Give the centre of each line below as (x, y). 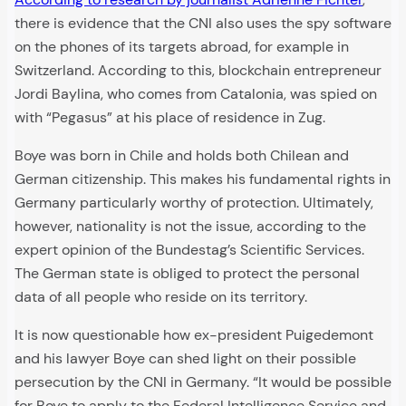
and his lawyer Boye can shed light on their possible (185, 359)
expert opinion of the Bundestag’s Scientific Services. (189, 250)
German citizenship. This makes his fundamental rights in (203, 179)
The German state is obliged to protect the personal (187, 274)
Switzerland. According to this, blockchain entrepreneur (198, 71)
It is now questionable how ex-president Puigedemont (194, 335)
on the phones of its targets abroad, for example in (182, 47)
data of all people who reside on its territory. (161, 297)
